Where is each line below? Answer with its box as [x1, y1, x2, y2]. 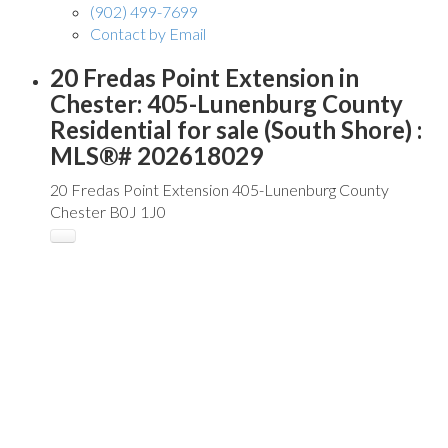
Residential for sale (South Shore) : [50, 114, 422, 144]
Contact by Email [90, 23, 206, 43]
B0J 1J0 [109, 201, 166, 221]
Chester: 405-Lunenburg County [50, 88, 403, 118]
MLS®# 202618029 [50, 140, 263, 170]
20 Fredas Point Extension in [50, 62, 359, 92]
